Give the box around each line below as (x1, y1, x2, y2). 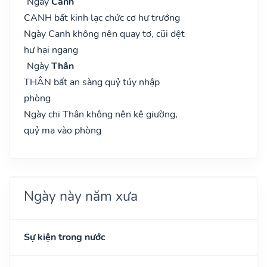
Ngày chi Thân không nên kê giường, (24, 107, 178, 121)
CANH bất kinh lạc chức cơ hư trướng (24, 11, 180, 24)
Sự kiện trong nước (24, 230, 105, 244)
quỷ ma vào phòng (24, 123, 101, 137)
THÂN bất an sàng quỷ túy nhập (24, 75, 160, 89)
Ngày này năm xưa (24, 186, 138, 206)
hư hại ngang (24, 43, 78, 57)
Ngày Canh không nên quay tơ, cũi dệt (24, 27, 185, 41)
